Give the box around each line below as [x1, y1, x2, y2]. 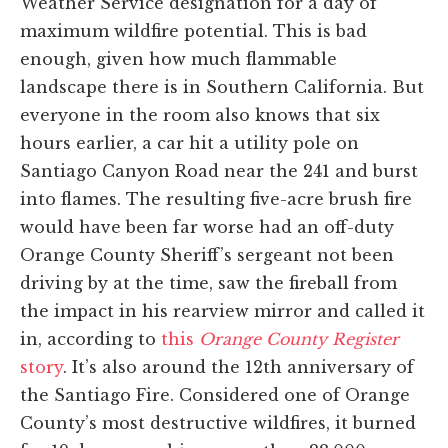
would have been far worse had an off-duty [20, 216, 394, 237]
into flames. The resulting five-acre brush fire [20, 188, 412, 209]
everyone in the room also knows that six [20, 104, 380, 125]
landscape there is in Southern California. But [20, 76, 424, 97]
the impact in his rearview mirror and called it [20, 300, 425, 321]
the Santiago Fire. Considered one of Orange [20, 384, 410, 405]
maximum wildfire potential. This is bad [20, 20, 367, 41]
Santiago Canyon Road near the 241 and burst [20, 160, 418, 181]
